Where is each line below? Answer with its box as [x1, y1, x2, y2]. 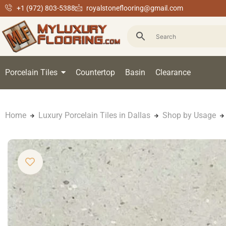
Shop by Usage [162, 110, 216, 120]
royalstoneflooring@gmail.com [86, 4, 183, 12]
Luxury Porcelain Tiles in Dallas [38, 110, 150, 120]
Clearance [155, 68, 191, 77]
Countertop [76, 68, 115, 77]
